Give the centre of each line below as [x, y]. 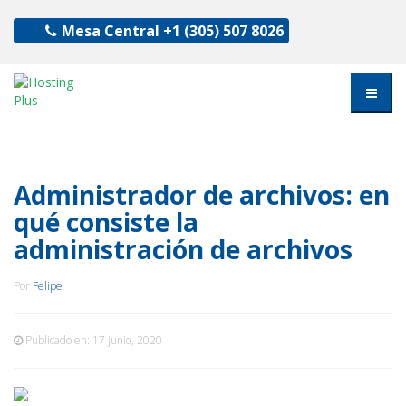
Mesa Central [111, 31]
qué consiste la [106, 222]
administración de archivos [183, 249]
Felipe [48, 286]
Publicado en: [58, 340]
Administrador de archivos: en [202, 195]
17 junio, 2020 [127, 340]
